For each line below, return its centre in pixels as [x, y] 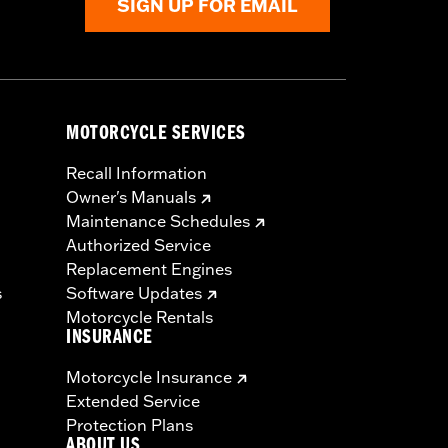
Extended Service [133, 401]
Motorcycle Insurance [149, 377]
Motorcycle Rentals [139, 317]
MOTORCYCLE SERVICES [156, 136]
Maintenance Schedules [158, 221]
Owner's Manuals [131, 197]
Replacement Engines [149, 269]
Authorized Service [138, 245]
